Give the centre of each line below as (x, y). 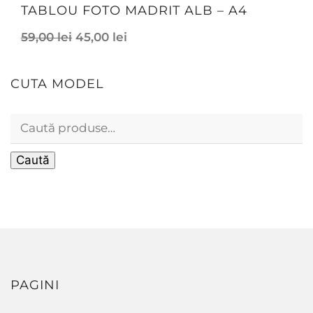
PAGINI (35, 285)
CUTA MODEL (57, 84)
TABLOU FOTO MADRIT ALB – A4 (134, 10)
